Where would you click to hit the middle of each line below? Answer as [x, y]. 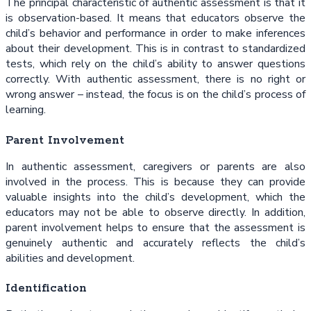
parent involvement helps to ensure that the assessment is [155, 227]
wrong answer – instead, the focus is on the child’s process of [155, 95]
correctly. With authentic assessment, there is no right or [155, 79]
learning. [26, 110]
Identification [46, 288]
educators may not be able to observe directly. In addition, [155, 212]
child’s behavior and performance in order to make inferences [155, 34]
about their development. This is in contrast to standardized [155, 49]
